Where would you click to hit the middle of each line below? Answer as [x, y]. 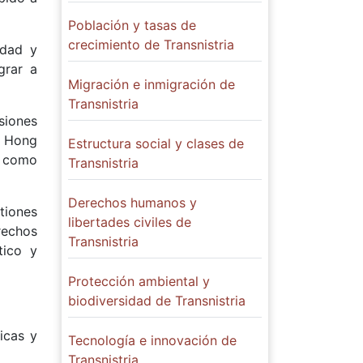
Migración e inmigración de [152, 84]
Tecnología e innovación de [152, 340]
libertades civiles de [130, 222]
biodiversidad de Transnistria [157, 301]
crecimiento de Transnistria [151, 45]
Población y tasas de [132, 25]
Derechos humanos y [132, 203]
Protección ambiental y [139, 281]
